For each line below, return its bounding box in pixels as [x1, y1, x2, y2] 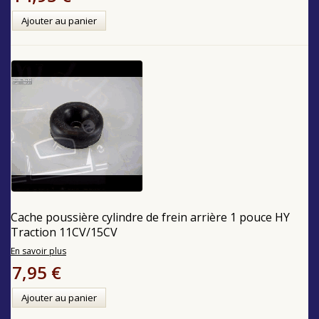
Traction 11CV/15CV [11, 224, 117, 240]
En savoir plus [11, 244, 66, 257]
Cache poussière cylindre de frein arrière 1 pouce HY [11, 209, 290, 225]
